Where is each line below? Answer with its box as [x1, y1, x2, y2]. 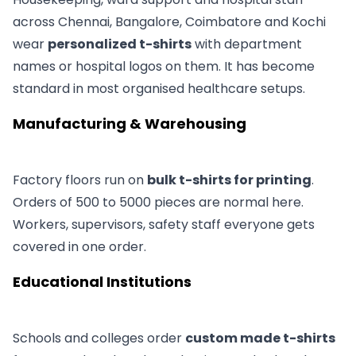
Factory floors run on [13, 171, 147, 190]
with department [192, 35, 302, 54]
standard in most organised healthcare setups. [13, 79, 305, 99]
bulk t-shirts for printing [147, 171, 311, 190]
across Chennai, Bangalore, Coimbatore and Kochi [13, 13, 326, 32]
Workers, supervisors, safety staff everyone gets [13, 215, 315, 234]
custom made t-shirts [185, 329, 335, 348]
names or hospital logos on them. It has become [13, 57, 315, 76]
